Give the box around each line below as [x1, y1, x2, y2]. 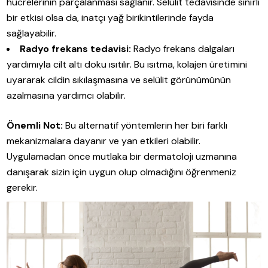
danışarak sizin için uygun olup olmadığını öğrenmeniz [7, 165, 237, 178]
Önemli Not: [7, 118, 63, 132]
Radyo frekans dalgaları [131, 42, 235, 55]
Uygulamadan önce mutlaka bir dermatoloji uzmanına [7, 150, 237, 163]
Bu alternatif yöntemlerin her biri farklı [63, 118, 228, 132]
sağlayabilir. [7, 26, 57, 39]
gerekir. [7, 181, 38, 194]
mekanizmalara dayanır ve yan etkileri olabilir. [7, 134, 201, 147]
